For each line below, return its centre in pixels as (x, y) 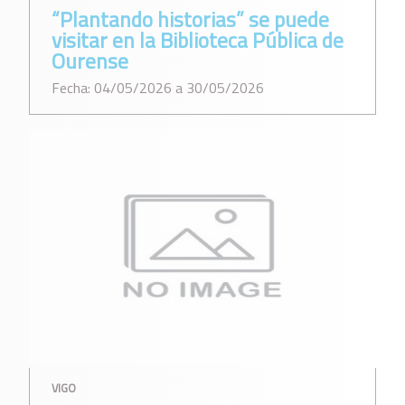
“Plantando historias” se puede (190, 20)
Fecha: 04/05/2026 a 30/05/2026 (158, 87)
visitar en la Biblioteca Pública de (198, 41)
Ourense (90, 61)
